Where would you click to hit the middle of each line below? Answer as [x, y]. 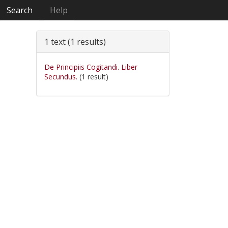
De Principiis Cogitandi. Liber [91, 67]
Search [20, 10]
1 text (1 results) [75, 42]
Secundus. [61, 77]
